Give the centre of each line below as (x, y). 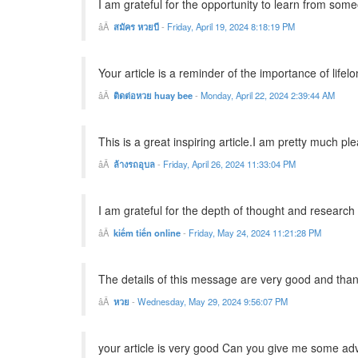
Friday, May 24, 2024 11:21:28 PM (255, 233)
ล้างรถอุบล (134, 164)
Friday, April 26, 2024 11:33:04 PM (229, 164)
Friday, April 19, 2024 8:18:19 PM (231, 27)
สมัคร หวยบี (136, 27)
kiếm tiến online (147, 233)
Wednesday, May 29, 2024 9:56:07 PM (213, 302)
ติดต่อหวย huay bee (153, 95)
